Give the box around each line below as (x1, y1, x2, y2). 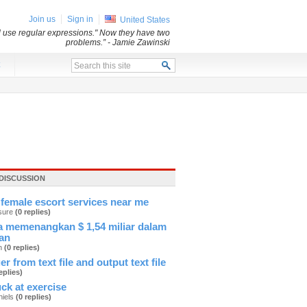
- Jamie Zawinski (108, 38, 170, 47)
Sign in (67, 14, 93, 24)
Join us (29, 14, 56, 24)
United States (120, 15, 170, 25)
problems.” (66, 38, 108, 47)
